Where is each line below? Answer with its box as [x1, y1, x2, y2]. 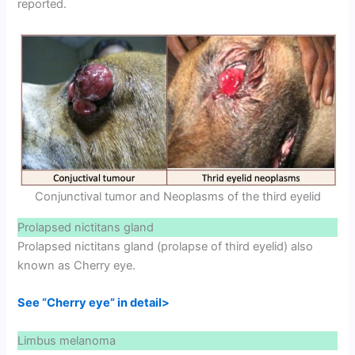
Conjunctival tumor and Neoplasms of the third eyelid [34, 189, 321, 204]
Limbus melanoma [17, 333, 116, 348]
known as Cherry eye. [17, 258, 136, 273]
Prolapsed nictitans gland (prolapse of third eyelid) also [17, 239, 314, 254]
